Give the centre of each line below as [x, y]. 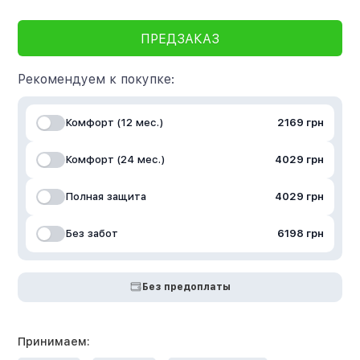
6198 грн [300, 234]
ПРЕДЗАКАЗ [180, 39]
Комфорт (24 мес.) [115, 160]
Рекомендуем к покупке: [96, 79]
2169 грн [300, 123]
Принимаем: [54, 341]
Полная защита [106, 197]
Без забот [92, 234]
